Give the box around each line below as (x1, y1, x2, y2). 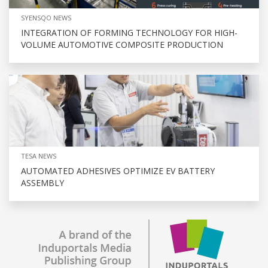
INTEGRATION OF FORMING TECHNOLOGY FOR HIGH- (21, 26, 237, 38)
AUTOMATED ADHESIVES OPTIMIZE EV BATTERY (21, 165, 215, 176)
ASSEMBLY (21, 176, 64, 188)
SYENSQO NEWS (21, 13, 71, 22)
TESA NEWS (21, 151, 56, 160)
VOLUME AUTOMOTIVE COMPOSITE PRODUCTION (21, 38, 223, 50)
